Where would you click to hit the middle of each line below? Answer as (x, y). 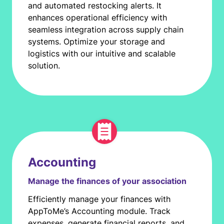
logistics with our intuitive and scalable (102, 53)
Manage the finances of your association (107, 181)
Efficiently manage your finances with (99, 199)
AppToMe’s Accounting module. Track (99, 211)
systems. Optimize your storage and (96, 41)
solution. (44, 65)
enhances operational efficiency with (97, 17)
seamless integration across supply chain (106, 29)
